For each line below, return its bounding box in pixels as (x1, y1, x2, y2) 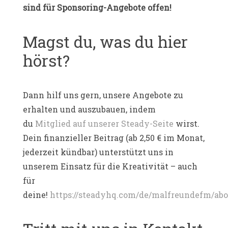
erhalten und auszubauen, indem (23, 103, 156, 115)
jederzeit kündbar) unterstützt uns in (23, 146, 174, 157)
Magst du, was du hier (23, 31, 188, 52)
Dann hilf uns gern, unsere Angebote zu (23, 89, 183, 100)
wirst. (174, 118, 199, 129)
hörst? (23, 50, 70, 71)
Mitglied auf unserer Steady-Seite (35, 118, 174, 129)
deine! (23, 189, 50, 200)
